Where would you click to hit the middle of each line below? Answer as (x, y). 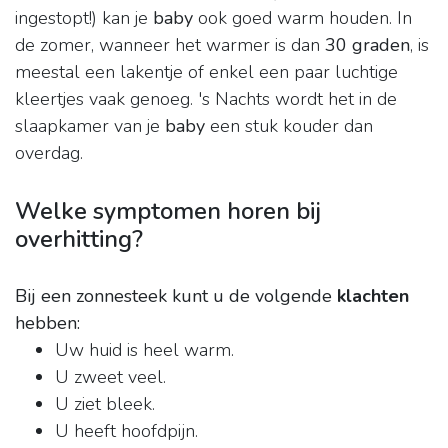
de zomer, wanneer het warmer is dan (170, 45)
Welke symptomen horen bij (168, 211)
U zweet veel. (110, 377)
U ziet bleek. (105, 404)
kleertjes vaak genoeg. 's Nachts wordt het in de (206, 99)
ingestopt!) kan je (84, 18)
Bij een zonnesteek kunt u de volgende (176, 296)
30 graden (367, 45)
